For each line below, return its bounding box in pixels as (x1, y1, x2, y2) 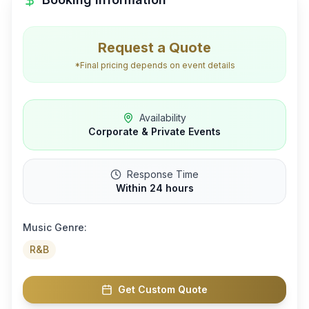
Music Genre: (23, 221, 87, 233)
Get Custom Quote (118, 283, 208, 295)
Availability (139, 111, 186, 123)
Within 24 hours (115, 181, 194, 194)
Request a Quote (98, 39, 211, 56)
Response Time (127, 168, 199, 180)
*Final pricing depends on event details (74, 59, 235, 70)
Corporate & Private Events (88, 125, 221, 137)
